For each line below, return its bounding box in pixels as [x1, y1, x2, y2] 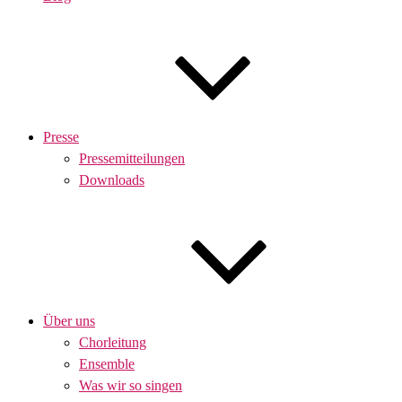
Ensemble [79, 356, 135, 371]
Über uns [43, 313, 95, 328]
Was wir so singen [79, 378, 182, 393]
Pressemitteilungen [79, 151, 185, 166]
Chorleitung [79, 335, 146, 350]
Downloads [79, 172, 144, 188]
